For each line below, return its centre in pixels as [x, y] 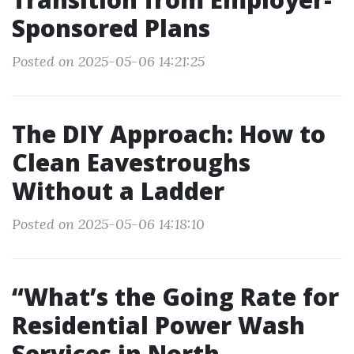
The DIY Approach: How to [169, 134]
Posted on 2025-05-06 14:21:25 [108, 61]
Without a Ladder [118, 191]
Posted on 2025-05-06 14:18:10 [108, 224]
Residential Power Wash [158, 325]
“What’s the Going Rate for [175, 297]
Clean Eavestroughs [131, 162]
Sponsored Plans [111, 28]
